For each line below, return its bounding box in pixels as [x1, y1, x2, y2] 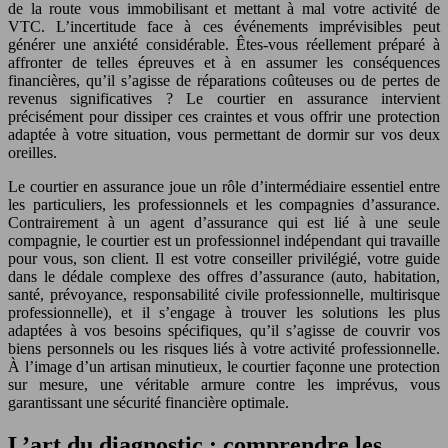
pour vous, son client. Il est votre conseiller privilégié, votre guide [8, 249, 440, 267]
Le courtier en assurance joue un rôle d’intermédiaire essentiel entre [8, 177, 440, 195]
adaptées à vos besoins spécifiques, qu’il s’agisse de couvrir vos [8, 321, 440, 339]
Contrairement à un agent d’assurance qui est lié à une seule [8, 213, 440, 231]
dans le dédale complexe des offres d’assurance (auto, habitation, [8, 267, 440, 285]
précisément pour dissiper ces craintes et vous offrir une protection [8, 107, 440, 125]
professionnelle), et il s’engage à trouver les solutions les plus [8, 303, 440, 321]
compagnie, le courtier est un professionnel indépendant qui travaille [8, 231, 440, 249]
